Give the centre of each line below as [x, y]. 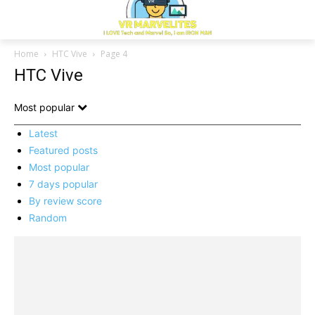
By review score [65, 201]
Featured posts [63, 150]
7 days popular [63, 184]
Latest [43, 133]
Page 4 [114, 54]
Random [48, 218]
